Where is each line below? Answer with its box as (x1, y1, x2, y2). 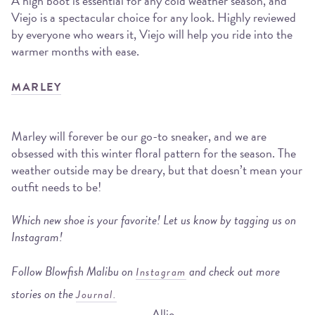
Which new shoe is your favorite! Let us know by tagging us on (11, 210, 296, 229)
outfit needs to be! (11, 177, 101, 197)
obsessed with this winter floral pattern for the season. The (11, 143, 296, 163)
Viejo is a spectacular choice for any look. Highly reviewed (11, 8, 296, 27)
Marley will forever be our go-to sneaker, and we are (11, 127, 266, 146)
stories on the (11, 284, 76, 304)
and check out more (186, 262, 280, 281)
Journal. (76, 286, 117, 304)
